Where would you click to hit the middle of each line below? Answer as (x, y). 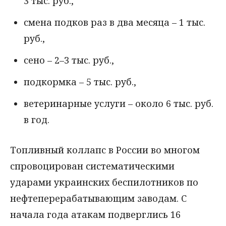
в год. (37, 119)
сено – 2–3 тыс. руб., (69, 60)
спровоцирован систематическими (92, 166)
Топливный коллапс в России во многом (105, 150)
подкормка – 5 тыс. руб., (80, 81)
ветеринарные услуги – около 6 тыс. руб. (119, 103)
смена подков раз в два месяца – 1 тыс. (115, 22)
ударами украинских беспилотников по (104, 182)
